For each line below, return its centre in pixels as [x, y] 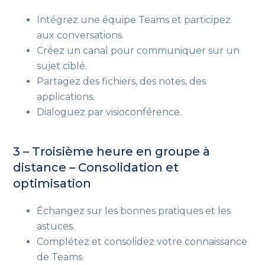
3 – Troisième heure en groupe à [112, 151]
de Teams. [61, 257]
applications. [66, 96]
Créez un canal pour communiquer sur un [138, 50]
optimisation [52, 183]
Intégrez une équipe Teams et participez [134, 20]
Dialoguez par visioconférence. [109, 112]
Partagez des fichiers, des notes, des [122, 81]
